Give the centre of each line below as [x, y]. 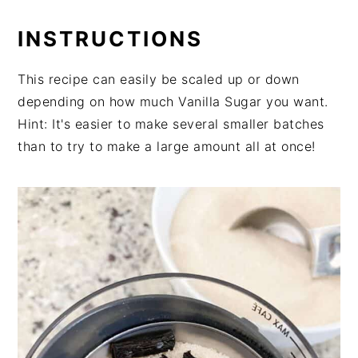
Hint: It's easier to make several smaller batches [171, 124]
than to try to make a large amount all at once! [167, 146]
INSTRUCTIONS [111, 39]
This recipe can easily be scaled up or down [159, 79]
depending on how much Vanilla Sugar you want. [173, 101]
